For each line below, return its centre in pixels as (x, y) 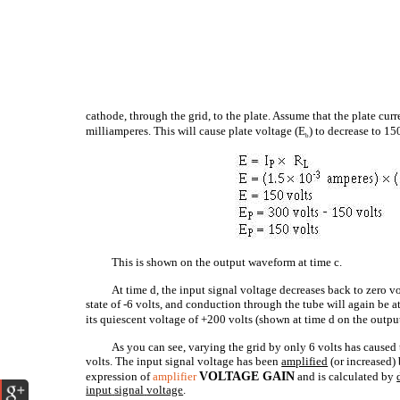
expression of (120, 376)
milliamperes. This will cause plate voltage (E (196, 131)
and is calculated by (346, 376)
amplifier (175, 376)
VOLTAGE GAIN (247, 376)
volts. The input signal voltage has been (184, 361)
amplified (305, 361)
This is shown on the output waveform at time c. (227, 262)
